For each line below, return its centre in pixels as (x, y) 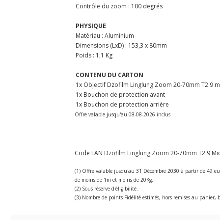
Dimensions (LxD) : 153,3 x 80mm (121, 45)
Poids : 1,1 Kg (94, 55)
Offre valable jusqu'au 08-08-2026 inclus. (123, 114)
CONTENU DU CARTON (110, 75)
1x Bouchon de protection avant (120, 94)
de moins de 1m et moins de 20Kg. (114, 179)
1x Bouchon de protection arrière (122, 104)
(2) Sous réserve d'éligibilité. (106, 188)
